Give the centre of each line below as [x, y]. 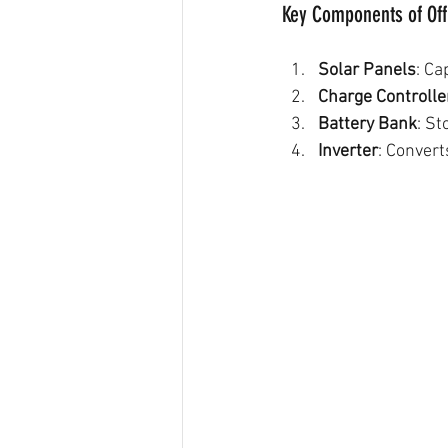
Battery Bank [367, 124]
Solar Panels [367, 70]
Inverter [348, 151]
